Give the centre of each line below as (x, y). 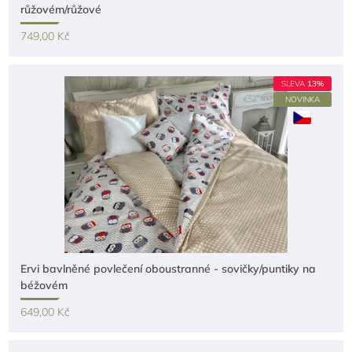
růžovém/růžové (61, 9)
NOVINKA (302, 99)
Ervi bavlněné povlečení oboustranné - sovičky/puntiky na (169, 269)
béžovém (44, 285)
